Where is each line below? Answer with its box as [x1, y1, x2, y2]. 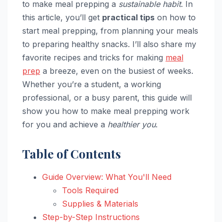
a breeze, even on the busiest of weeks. [40, 66, 193, 76]
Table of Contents [22, 146, 121, 162]
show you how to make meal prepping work [22, 106, 189, 116]
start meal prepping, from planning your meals [22, 26, 198, 36]
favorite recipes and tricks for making [22, 53, 166, 63]
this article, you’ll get [22, 12, 102, 23]
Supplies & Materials [62, 199, 138, 209]
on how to [155, 12, 196, 23]
